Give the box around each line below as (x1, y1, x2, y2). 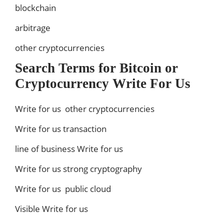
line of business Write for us (15, 143, 123, 155)
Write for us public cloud (15, 183, 111, 195)
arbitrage (15, 22, 50, 34)
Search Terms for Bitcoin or (15, 60, 178, 76)
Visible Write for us (15, 203, 88, 215)
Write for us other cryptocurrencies (15, 103, 154, 115)
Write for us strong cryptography (15, 163, 142, 175)
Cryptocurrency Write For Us (15, 76, 190, 91)
